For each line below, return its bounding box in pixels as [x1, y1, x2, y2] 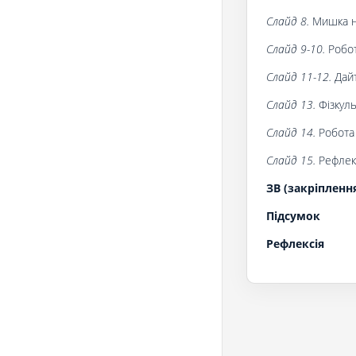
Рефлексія [266, 235, 324, 251]
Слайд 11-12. [266, 68, 335, 84]
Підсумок [266, 207, 320, 223]
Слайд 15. [266, 152, 315, 168]
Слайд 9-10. [266, 41, 325, 56]
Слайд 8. [266, 13, 309, 29]
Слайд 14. [266, 124, 319, 140]
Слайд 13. [266, 96, 315, 112]
